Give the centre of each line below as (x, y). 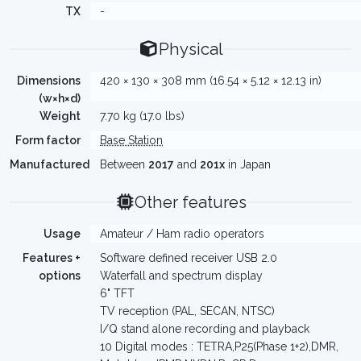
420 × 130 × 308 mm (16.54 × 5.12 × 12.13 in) (211, 81)
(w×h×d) (60, 98)
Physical (191, 49)
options (60, 276)
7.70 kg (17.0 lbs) (142, 116)
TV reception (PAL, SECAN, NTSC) (187, 311)
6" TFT (117, 293)
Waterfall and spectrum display (181, 276)
